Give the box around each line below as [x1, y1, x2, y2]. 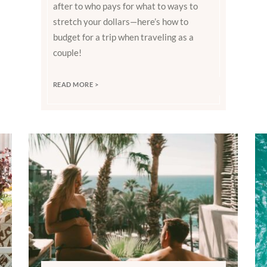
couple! [52, 46, 82, 58]
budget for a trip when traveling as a [52, 31, 194, 42]
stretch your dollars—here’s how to [52, 15, 188, 27]
